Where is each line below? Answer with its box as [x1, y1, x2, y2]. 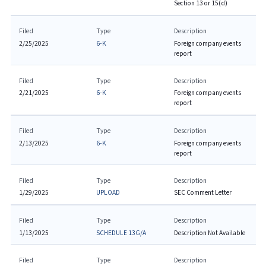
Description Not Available [173, 228, 245, 237]
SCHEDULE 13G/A [96, 228, 147, 237]
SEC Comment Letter [173, 188, 232, 197]
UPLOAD [96, 188, 121, 197]
